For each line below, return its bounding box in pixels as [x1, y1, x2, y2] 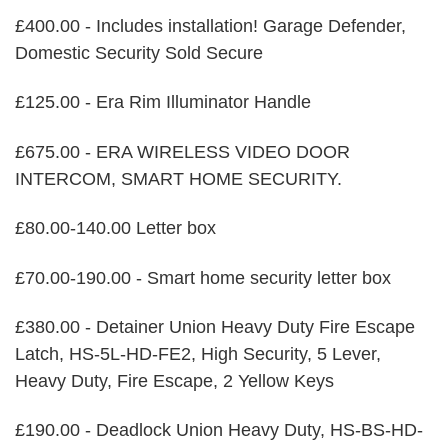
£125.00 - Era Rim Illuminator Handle [15, 92, 311, 113]
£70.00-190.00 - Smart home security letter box [15, 267, 391, 288]
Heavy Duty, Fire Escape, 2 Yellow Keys [15, 370, 334, 391]
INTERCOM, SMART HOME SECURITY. [15, 168, 342, 189]
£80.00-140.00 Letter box [15, 218, 216, 239]
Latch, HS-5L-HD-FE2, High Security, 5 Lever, [15, 343, 381, 364]
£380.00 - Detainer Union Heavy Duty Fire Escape [15, 316, 415, 337]
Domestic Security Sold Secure [15, 43, 263, 64]
